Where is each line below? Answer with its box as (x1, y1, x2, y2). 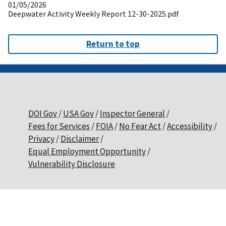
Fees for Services (28, 121, 90, 132)
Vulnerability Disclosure (28, 158, 115, 170)
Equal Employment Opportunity (28, 146, 146, 157)
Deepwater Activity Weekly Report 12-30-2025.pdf (8, 9, 179, 19)
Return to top (86, 38, 140, 50)
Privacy (28, 133, 54, 145)
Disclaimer (61, 133, 99, 145)
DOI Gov (28, 108, 57, 120)
